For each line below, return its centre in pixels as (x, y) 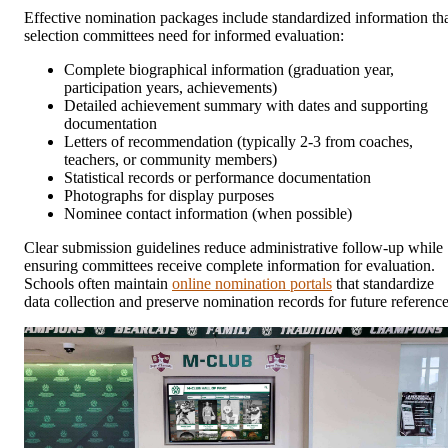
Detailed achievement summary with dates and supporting (246, 106)
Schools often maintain (98, 284)
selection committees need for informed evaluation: (184, 36)
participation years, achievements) (170, 88)
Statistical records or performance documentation (217, 178)
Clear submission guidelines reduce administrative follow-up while (233, 248)
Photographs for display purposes (169, 196)
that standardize (383, 284)
